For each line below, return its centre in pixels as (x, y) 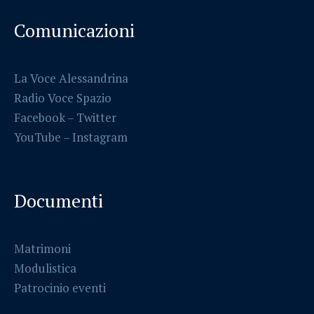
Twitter (97, 117)
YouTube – (43, 137)
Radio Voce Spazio (63, 97)
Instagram (100, 137)
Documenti (59, 200)
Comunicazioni (75, 30)
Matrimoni (43, 248)
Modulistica (46, 268)
